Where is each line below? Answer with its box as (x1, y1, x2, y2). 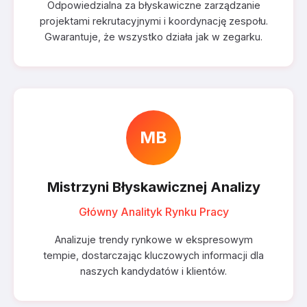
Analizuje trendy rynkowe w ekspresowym (54, 234, 253, 245)
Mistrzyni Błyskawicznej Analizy (47, 179, 260, 195)
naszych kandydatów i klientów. (80, 265, 227, 277)
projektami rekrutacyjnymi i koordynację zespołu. (39, 15, 268, 27)
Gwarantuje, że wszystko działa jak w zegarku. (45, 31, 262, 42)
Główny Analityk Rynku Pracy (78, 205, 229, 219)
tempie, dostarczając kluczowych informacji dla (43, 249, 264, 261)
